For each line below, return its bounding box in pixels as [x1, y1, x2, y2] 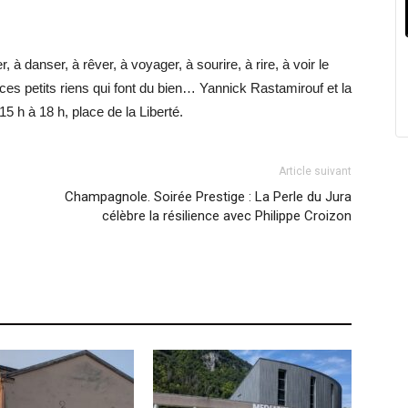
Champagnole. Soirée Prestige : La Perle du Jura [65, 189, 352, 206]
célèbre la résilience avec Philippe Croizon [102, 208, 352, 225]
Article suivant [279, 165, 352, 178]
